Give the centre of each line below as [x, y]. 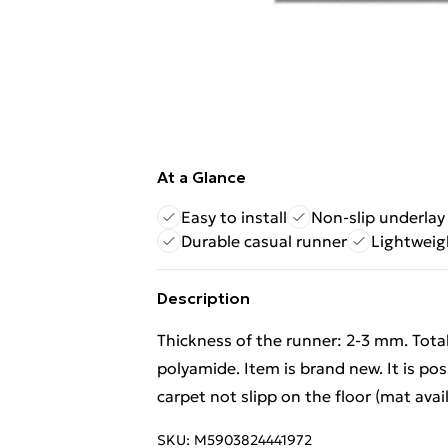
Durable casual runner [264, 241]
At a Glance [201, 177]
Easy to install [234, 217]
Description [203, 298]
